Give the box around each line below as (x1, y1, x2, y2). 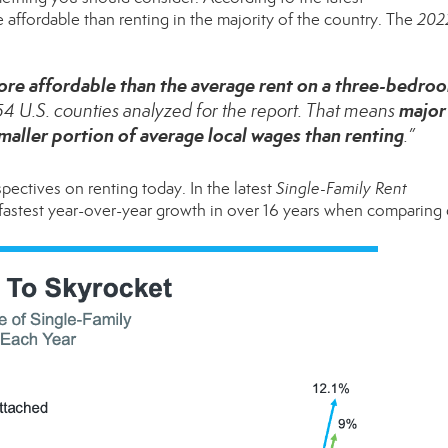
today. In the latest (138, 178, 276, 199)
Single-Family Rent (276, 178, 407, 199)
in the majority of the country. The (169, 9, 417, 30)
